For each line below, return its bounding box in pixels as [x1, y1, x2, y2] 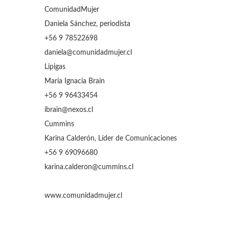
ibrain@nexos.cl [44, 106, 93, 113]
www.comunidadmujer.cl [44, 192, 122, 199]
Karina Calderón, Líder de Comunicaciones [44, 135, 181, 142]
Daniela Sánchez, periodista [44, 20, 130, 28]
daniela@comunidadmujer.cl [44, 49, 132, 56]
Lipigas [44, 63, 65, 71]
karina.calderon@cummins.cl [44, 164, 133, 171]
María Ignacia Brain [44, 78, 105, 85]
